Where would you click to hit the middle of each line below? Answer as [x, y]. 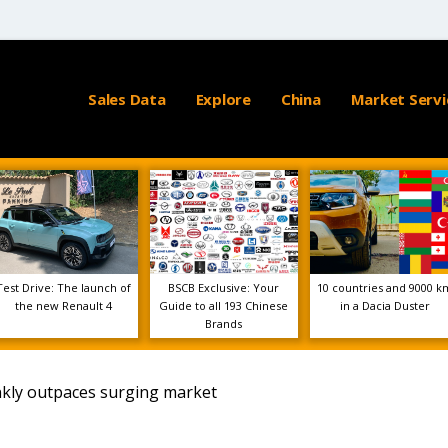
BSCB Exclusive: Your [224, 287]
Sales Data [127, 99]
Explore [223, 99]
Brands [224, 323]
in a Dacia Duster [384, 305]
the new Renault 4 [63, 305]
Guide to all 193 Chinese [224, 305]
